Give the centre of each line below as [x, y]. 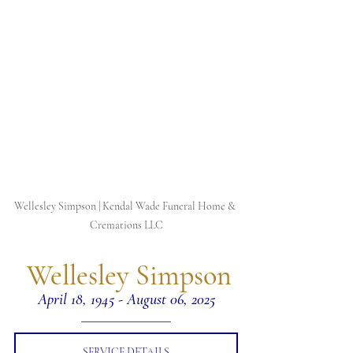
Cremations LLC [126, 225]
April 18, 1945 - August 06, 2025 [126, 299]
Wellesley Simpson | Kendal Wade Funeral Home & [126, 206]
